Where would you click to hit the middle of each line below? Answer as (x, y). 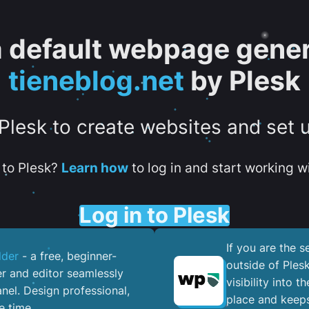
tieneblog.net (96, 81)
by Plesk (242, 81)
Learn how (94, 168)
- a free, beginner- (68, 256)
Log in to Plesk (154, 215)
